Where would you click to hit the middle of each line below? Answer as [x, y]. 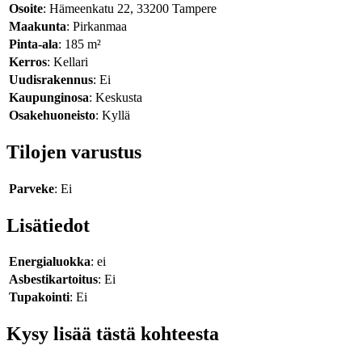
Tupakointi [39, 297]
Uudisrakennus [51, 79]
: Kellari [67, 61]
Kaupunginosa [49, 97]
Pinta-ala [34, 44]
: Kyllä [113, 115]
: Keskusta [116, 97]
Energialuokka [50, 262]
